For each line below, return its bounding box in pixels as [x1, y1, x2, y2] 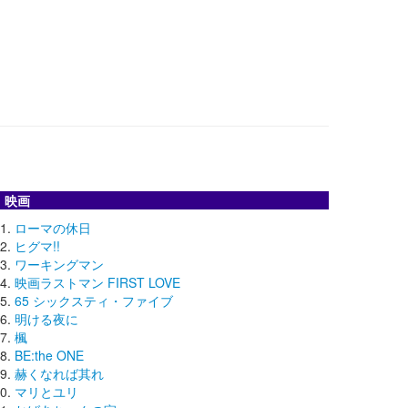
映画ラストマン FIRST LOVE [15, 272, 180, 291]
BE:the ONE [15, 345, 84, 364]
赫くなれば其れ [15, 363, 104, 382]
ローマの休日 [15, 218, 91, 237]
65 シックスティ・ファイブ [15, 291, 173, 310]
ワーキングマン [15, 254, 104, 273]
